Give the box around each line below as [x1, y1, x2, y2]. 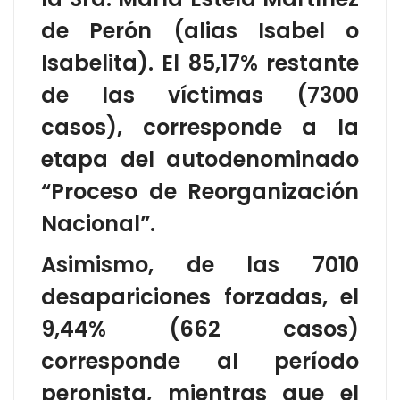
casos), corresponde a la [41, 112, 359, 142]
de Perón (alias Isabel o [41, 15, 359, 46]
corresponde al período [41, 346, 359, 376]
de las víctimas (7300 [41, 79, 359, 110]
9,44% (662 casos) [41, 313, 359, 344]
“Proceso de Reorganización [41, 176, 359, 206]
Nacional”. [41, 208, 155, 238]
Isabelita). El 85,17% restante [41, 47, 359, 78]
